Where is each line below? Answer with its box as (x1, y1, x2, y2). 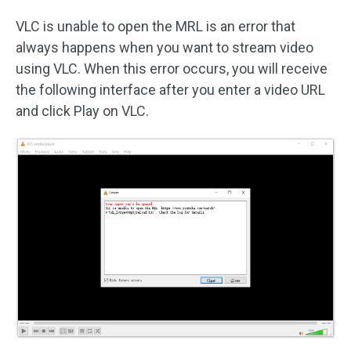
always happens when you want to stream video (16, 39, 313, 56)
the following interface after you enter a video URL (16, 81, 325, 98)
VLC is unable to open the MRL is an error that (16, 18, 295, 34)
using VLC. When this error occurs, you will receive (16, 60, 327, 77)
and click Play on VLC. (16, 103, 149, 119)
